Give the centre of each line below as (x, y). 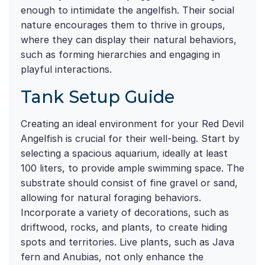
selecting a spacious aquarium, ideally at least (124, 153)
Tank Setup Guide (98, 97)
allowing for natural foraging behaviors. (111, 198)
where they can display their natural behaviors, (129, 40)
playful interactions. (66, 70)
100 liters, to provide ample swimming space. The (132, 168)
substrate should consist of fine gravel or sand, (129, 183)
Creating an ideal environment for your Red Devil (132, 124)
